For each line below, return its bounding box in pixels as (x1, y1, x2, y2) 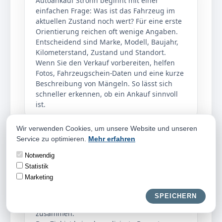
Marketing (23, 173, 53, 181)
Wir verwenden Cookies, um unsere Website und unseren (16, 124, 197, 132)
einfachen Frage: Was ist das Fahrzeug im (36, 5, 175, 15)
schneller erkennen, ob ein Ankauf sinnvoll (36, 89, 178, 99)
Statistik (23, 163, 49, 170)
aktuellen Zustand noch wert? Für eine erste (36, 16, 182, 26)
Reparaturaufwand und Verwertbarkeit (36, 198, 165, 208)
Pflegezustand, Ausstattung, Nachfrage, (36, 187, 168, 197)
